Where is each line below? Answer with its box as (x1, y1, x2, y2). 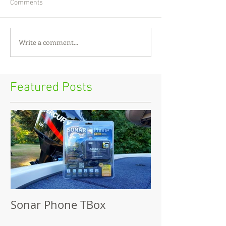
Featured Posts (10, 80, 92, 95)
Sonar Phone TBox (11, 197, 106, 212)
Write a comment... (19, 37, 78, 47)
